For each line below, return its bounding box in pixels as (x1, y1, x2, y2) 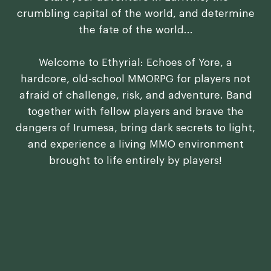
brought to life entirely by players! (49, 155, 222, 166)
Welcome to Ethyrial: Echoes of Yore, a (39, 57, 232, 68)
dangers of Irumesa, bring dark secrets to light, (16, 123, 255, 134)
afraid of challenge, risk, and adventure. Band (19, 90, 252, 101)
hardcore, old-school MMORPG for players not (21, 74, 250, 85)
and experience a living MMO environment (27, 139, 244, 150)
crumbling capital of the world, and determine (16, 8, 255, 19)
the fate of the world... (78, 25, 193, 36)
